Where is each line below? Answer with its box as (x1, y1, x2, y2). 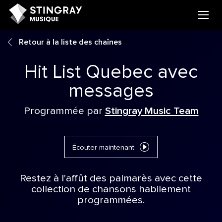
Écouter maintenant (72, 144, 135, 152)
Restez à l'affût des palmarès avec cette (20, 173, 202, 184)
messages (68, 82, 154, 101)
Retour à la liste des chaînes (16, 38, 122, 46)
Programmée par (23, 106, 105, 116)
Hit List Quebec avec (24, 63, 198, 82)
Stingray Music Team (105, 106, 199, 116)
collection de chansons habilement (31, 184, 191, 195)
